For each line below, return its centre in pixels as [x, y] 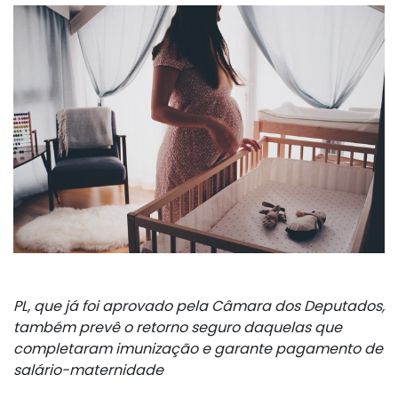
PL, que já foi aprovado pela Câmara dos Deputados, [199, 306]
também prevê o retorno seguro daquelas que [178, 327]
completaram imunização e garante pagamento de [198, 348]
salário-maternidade [88, 370]
